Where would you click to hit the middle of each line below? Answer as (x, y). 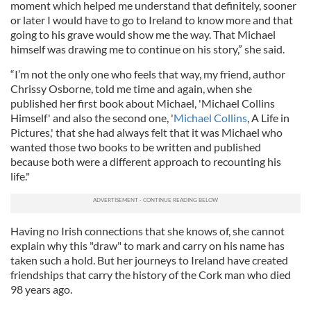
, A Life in (268, 118)
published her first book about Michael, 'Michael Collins (143, 103)
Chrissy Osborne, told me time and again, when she (131, 89)
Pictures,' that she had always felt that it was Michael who (146, 133)
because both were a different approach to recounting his (146, 162)
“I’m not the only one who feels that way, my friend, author (148, 74)
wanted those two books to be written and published (136, 147)
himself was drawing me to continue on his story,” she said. (149, 49)
